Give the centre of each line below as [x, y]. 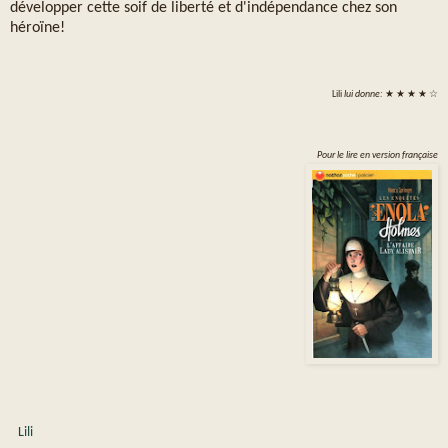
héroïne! [37, 28]
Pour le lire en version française [377, 156]
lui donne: [364, 95]
